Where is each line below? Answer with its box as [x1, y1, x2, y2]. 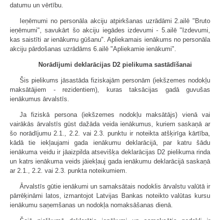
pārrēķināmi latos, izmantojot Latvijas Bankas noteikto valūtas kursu [10, 192, 210, 199]
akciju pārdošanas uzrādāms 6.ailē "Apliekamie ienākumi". [10, 45, 176, 53]
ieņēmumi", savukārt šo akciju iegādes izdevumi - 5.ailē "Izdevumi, [10, 27, 210, 34]
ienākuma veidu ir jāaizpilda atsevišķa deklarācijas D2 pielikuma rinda [10, 148, 210, 156]
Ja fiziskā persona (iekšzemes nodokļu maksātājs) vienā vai [20, 111, 210, 118]
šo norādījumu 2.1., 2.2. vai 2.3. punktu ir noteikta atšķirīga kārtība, [10, 130, 210, 137]
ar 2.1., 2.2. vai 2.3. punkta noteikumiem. [10, 167, 127, 174]
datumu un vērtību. [10, 1, 63, 9]
